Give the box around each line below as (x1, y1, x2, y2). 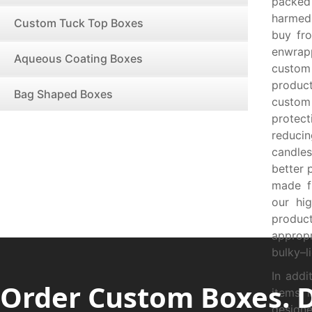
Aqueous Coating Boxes (14, 52, 143, 65)
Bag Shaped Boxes (14, 87, 113, 101)
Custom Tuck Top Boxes (14, 16, 143, 30)
